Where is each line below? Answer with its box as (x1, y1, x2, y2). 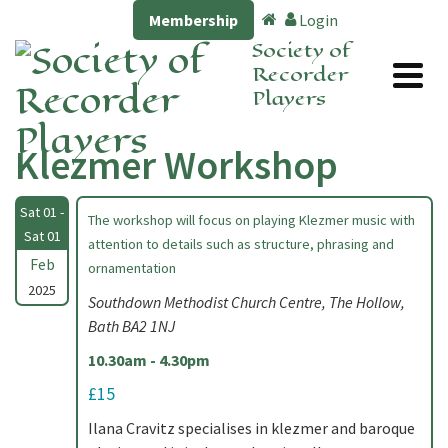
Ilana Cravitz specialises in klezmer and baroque (88, 418, 415, 438)
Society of (252, 36, 352, 65)
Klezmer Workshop (15, 140, 338, 190)
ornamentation (88, 259, 176, 277)
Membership (149, 10, 238, 30)
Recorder (252, 60, 349, 89)
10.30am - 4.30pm (88, 350, 210, 370)
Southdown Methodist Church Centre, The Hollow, (88, 292, 405, 312)
